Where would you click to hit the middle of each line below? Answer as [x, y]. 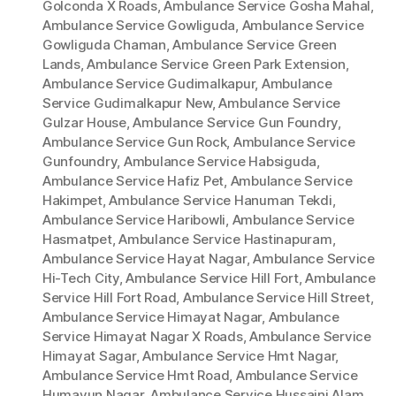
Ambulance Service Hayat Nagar [145, 259]
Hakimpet [72, 201]
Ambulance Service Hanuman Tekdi [221, 201]
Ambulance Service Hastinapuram [225, 240]
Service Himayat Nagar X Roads [143, 337]
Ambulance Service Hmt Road [136, 376]
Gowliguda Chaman [104, 45]
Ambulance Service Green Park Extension [216, 65]
